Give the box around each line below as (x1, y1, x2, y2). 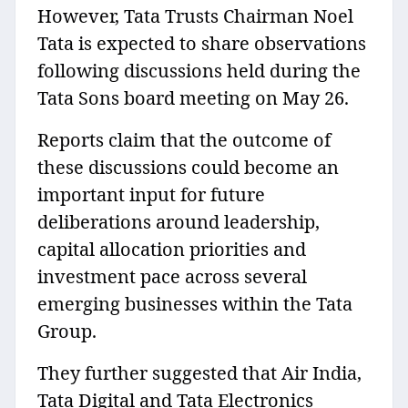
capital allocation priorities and (37, 237, 306, 262)
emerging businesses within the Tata (37, 291, 352, 317)
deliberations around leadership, (37, 209, 320, 235)
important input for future (37, 182, 265, 208)
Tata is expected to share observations (37, 31, 366, 56)
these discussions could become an (37, 155, 339, 180)
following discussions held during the (37, 58, 361, 84)
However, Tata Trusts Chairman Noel (37, 4, 353, 29)
